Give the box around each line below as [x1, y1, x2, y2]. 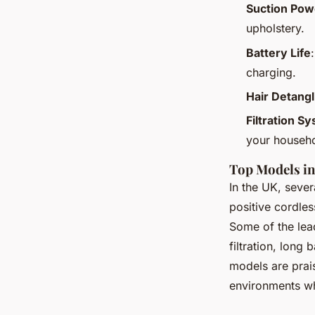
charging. [246, 65, 296, 79]
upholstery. [246, 21, 304, 36]
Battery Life [246, 45, 311, 60]
